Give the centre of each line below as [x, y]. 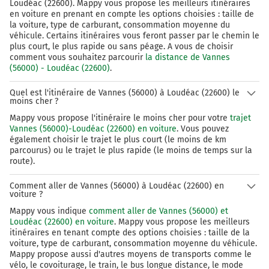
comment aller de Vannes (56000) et [159, 211]
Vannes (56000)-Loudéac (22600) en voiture [93, 129]
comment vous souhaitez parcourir [77, 58]
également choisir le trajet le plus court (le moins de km [118, 140]
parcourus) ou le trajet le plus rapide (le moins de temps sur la [131, 151]
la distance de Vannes [188, 58]
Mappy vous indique [49, 211]
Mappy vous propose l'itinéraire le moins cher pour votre [120, 118]
